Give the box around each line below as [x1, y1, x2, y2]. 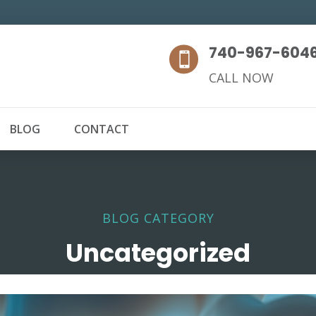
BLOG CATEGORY [102, 209, 214, 226]
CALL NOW [209, 68, 274, 85]
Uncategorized [66, 235, 250, 270]
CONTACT [74, 121, 130, 137]
